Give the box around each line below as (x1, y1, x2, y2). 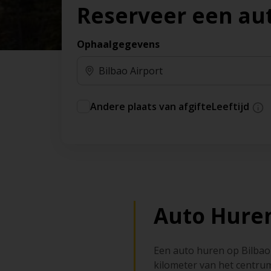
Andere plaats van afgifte (90, 100, 212, 114)
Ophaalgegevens (77, 38, 160, 51)
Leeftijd (212, 100, 252, 114)
